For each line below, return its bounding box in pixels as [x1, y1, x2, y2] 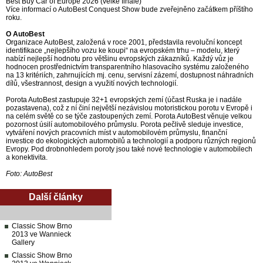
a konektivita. [6, 153, 48, 162]
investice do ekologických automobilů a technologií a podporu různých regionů [6, 137, 256, 146]
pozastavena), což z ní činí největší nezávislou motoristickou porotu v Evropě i [6, 104, 252, 113]
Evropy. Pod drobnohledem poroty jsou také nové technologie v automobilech [6, 145, 252, 154]
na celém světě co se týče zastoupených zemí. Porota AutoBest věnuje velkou [6, 112, 252, 121]
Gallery [12, 238, 35, 247]
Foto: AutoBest [6, 170, 52, 178]
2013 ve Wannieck [12, 230, 71, 239]
